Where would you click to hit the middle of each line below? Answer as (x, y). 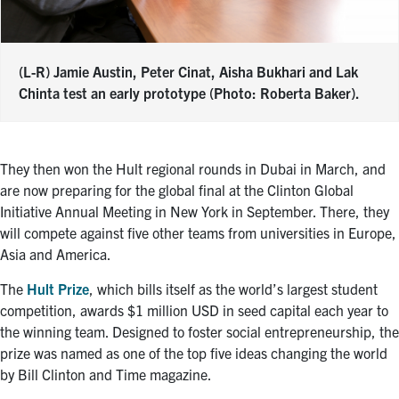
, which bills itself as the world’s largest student (233, 288)
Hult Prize (58, 288)
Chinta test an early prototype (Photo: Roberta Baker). (189, 92)
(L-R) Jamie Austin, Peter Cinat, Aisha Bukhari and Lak (188, 71)
